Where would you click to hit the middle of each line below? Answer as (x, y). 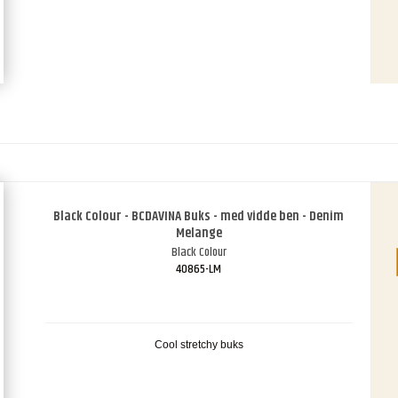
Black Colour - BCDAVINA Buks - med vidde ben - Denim (199, 217)
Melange (199, 234)
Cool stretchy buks (199, 345)
